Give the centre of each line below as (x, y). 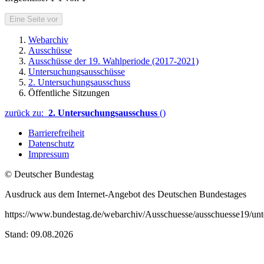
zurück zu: (27, 113)
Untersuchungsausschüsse (77, 72)
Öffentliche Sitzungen (69, 93)
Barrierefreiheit (56, 133)
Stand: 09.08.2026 (39, 235)
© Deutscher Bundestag (49, 174)
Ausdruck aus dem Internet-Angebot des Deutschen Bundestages (126, 194)
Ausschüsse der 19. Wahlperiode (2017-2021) (113, 61)
